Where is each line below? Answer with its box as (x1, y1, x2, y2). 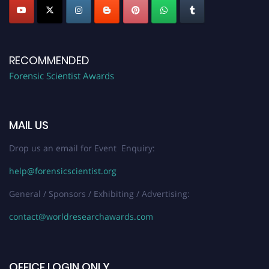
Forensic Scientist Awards (9, 69, 114, 82)
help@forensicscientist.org (9, 165, 116, 177)
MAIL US (9, 117, 49, 133)
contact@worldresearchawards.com (9, 210, 153, 222)
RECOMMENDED (9, 52, 89, 68)
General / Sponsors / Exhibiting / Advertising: (9, 187, 190, 199)
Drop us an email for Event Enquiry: (9, 142, 155, 154)
